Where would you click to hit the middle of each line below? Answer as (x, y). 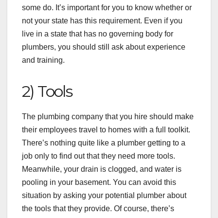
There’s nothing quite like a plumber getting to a (104, 143)
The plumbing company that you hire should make (108, 117)
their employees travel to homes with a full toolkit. (106, 130)
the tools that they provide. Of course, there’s (98, 209)
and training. (43, 60)
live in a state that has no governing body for (98, 34)
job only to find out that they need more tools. (99, 156)
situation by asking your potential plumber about (104, 196)
